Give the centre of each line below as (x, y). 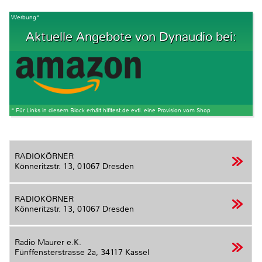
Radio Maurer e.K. (48, 242)
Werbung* (25, 17)
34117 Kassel (125, 252)
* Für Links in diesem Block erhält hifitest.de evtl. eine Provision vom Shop (111, 111)
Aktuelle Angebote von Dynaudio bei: (131, 37)
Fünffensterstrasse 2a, (58, 252)
